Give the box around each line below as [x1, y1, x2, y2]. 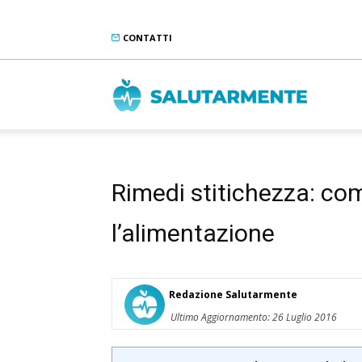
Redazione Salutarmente [169, 288, 297, 301]
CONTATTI [120, 32, 172, 44]
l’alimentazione [112, 219, 275, 247]
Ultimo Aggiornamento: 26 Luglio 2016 [170, 310, 337, 324]
